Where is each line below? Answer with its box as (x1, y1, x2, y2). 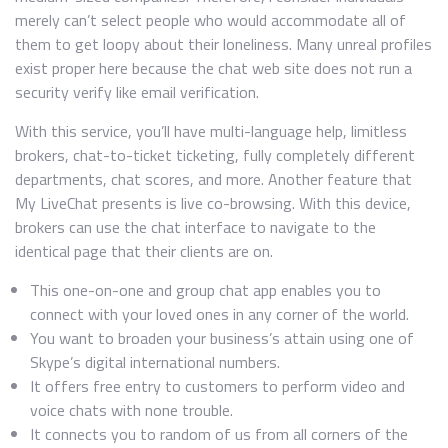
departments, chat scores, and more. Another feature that (15, 167, 412, 191)
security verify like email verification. (15, 80, 259, 104)
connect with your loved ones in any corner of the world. (30, 302, 409, 326)
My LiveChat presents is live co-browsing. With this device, (15, 191, 411, 215)
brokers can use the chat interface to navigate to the (15, 215, 376, 239)
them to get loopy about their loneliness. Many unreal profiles (15, 32, 432, 56)
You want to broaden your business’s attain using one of (30, 326, 414, 350)
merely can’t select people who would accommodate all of (15, 8, 406, 32)
